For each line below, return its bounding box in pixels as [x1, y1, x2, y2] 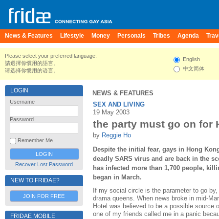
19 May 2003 [93, 109, 130, 116]
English [181, 56, 200, 63]
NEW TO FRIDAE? [10, 177, 60, 184]
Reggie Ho [102, 131, 131, 139]
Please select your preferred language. [5, 53, 97, 59]
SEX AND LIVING [93, 101, 145, 108]
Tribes [153, 32, 170, 39]
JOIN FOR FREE [23, 193, 65, 199]
